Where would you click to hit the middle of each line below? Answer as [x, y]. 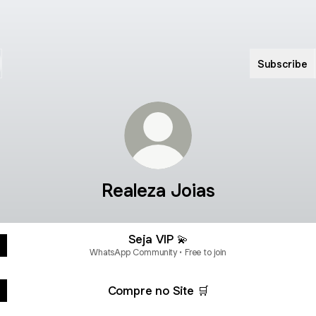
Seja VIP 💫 [158, 239]
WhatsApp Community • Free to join [158, 252]
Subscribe [282, 63]
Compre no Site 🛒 [158, 290]
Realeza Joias [158, 190]
